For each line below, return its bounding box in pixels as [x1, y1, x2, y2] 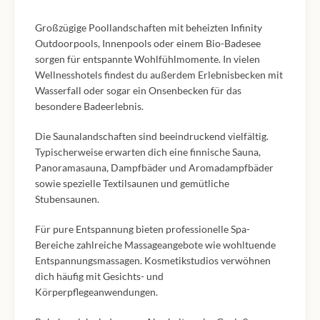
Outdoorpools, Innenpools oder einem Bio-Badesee [35, 37, 261, 50]
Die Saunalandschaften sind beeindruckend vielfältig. [35, 130, 269, 143]
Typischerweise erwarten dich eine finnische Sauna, [35, 146, 261, 159]
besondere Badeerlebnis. [35, 100, 144, 113]
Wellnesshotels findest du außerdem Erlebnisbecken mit [35, 69, 283, 81]
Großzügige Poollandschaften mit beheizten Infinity [35, 21, 262, 34]
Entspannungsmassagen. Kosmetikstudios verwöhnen [35, 254, 271, 267]
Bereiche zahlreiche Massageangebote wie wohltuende [35, 239, 276, 251]
